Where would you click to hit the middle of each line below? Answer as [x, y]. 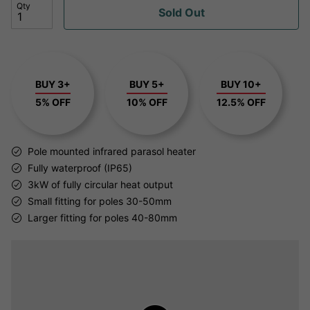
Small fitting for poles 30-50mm [100, 201]
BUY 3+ [53, 84]
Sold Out [181, 13]
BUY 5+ [147, 84]
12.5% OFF [241, 102]
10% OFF [147, 102]
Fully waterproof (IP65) [80, 168]
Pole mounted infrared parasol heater [112, 152]
